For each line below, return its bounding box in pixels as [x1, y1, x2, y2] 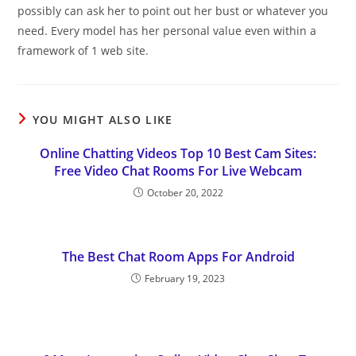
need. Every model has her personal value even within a [17, 23, 317, 38]
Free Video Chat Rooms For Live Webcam [54, 162, 302, 180]
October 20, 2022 [146, 186, 223, 199]
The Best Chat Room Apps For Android [61, 248, 295, 265]
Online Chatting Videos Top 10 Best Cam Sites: [40, 145, 316, 162]
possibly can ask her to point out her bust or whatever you [17, 3, 329, 18]
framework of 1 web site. [17, 43, 149, 58]
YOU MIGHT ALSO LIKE [32, 112, 173, 127]
